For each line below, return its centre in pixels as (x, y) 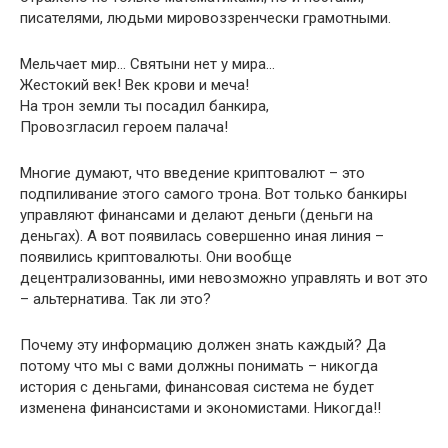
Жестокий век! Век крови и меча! (134, 85)
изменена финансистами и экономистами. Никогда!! (200, 408)
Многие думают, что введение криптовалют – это (192, 173)
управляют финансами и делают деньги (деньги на (196, 215)
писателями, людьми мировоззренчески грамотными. (205, 18)
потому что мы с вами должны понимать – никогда (199, 366)
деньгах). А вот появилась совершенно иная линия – (202, 236)
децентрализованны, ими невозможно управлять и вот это (224, 278)
